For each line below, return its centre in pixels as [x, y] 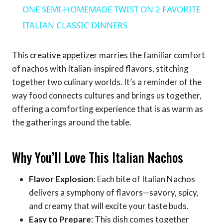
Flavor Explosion [61, 179]
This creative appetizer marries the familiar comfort [109, 55]
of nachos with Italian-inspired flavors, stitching [100, 69]
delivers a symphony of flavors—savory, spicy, [114, 193]
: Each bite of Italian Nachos [144, 179]
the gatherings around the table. [72, 122]
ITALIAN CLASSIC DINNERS [75, 25]
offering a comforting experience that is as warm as [108, 109]
